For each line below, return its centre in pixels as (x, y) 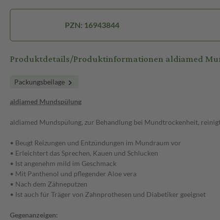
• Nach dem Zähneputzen (49, 184)
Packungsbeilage (40, 82)
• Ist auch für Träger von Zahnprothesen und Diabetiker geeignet (108, 194)
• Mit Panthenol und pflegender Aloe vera (73, 174)
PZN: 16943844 (92, 25)
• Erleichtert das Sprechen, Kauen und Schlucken (84, 153)
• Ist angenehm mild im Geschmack (63, 164)
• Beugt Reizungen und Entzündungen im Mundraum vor (96, 143)
